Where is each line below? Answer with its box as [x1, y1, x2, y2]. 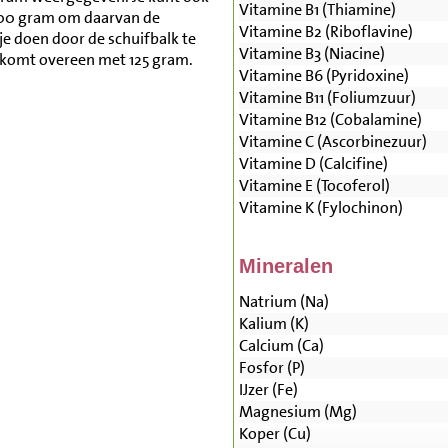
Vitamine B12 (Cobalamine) [238, 109, 422, 131]
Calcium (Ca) [238, 335, 324, 357]
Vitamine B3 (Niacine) [238, 43, 385, 65]
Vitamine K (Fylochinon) [238, 197, 403, 219]
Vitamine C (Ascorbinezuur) [238, 131, 427, 153]
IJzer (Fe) [238, 379, 298, 401]
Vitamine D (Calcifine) [238, 153, 388, 175]
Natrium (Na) [238, 291, 329, 313]
